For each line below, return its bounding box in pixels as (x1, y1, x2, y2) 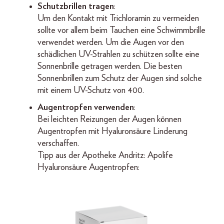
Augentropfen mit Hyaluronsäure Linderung (37, 127, 187, 136)
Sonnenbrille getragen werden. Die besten (37, 62, 182, 71)
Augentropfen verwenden (37, 103, 134, 112)
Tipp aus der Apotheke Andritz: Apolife (37, 151, 173, 160)
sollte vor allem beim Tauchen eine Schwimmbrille (37, 26, 205, 35)
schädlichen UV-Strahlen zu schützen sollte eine (37, 50, 199, 59)
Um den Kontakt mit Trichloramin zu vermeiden (37, 14, 199, 23)
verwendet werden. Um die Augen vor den (37, 38, 184, 47)
